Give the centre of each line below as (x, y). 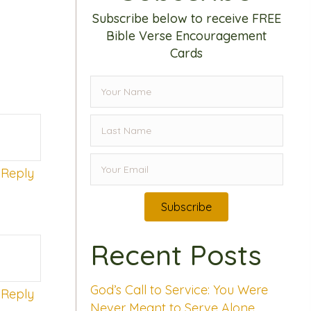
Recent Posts (176, 255)
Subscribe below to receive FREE (186, 19)
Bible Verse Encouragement (187, 36)
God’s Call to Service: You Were (179, 290)
